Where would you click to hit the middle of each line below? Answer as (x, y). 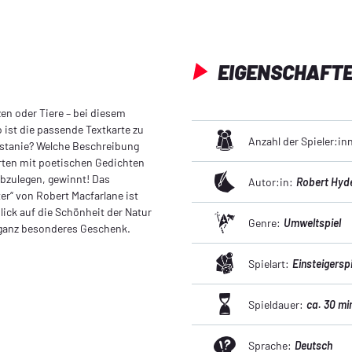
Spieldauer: (276, 304)
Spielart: (269, 263)
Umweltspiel (312, 222)
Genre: (264, 222)
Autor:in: (271, 181)
